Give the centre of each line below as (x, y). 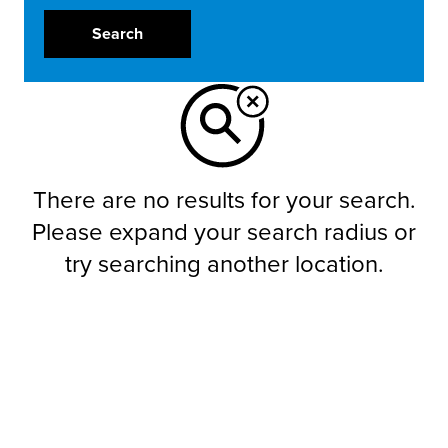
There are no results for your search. (224, 200)
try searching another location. (224, 264)
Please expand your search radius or (224, 232)
